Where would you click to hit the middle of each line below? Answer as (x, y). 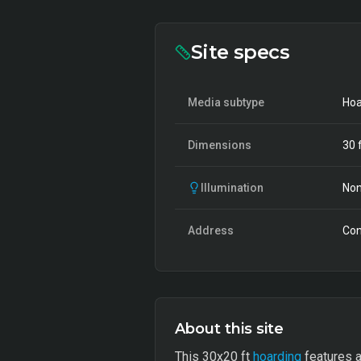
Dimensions (220, 145)
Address (211, 230)
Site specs (240, 52)
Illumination (232, 188)
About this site (229, 329)
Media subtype (226, 102)
